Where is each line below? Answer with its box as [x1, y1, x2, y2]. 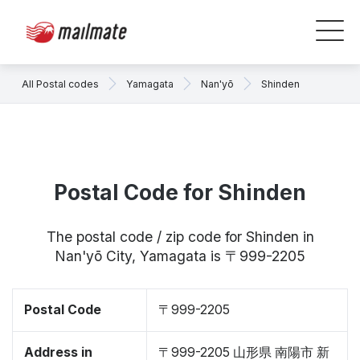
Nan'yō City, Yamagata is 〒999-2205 [55, 247, 305, 264]
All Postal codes [22, 77, 99, 90]
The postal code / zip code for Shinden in [46, 228, 314, 245]
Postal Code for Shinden [54, 180, 306, 205]
